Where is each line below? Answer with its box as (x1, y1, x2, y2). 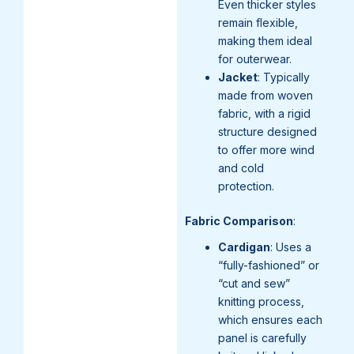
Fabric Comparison (185, 213, 293, 228)
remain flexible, (218, 15, 298, 29)
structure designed (218, 124, 317, 138)
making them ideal (218, 33, 312, 47)
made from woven (218, 88, 313, 102)
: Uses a (270, 239, 311, 254)
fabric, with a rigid (218, 106, 311, 120)
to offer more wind (218, 142, 314, 156)
